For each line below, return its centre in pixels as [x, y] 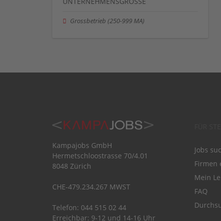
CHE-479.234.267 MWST [91, 187]
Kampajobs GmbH [82, 146]
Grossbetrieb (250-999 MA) [108, 21]
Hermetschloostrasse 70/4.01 [100, 156]
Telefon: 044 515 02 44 [89, 208]
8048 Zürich [72, 166]
